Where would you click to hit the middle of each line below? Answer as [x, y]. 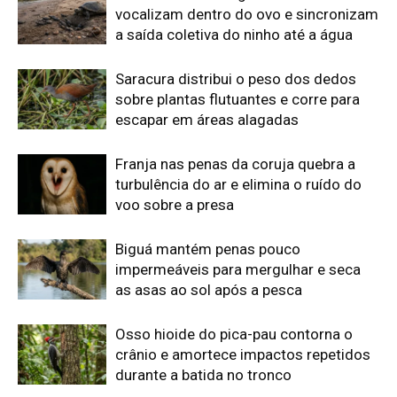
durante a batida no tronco [203, 84]
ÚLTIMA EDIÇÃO [145, 302]
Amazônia [71, 246]
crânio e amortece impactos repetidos [243, 63]
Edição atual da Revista [143, 212]
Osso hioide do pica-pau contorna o [234, 43]
